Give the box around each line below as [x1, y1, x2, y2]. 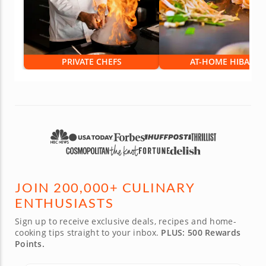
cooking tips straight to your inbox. [15, 227, 161, 239]
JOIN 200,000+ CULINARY [15, 179, 195, 196]
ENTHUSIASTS [15, 195, 114, 211]
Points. [15, 238, 45, 250]
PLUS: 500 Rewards [161, 227, 241, 239]
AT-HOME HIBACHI [190, 56, 264, 68]
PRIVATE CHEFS [61, 56, 122, 68]
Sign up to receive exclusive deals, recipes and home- [15, 216, 236, 227]
